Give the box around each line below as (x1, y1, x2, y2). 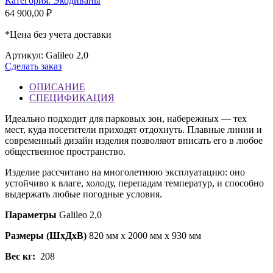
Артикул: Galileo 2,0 (5, 50, 88, 61)
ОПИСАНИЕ (29, 82, 85, 93)
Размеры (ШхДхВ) (5, 230, 87, 241)
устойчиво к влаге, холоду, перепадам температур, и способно (5, 178, 264, 189)
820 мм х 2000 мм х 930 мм (87, 230, 201, 241)
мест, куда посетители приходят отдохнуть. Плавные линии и (5, 124, 262, 135)
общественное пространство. (5, 146, 126, 157)
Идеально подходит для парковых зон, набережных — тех (5, 113, 247, 124)
